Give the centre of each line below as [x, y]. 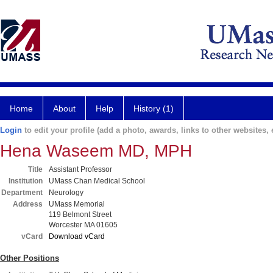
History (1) [154, 108]
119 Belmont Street [80, 214]
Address [28, 204]
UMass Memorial [77, 204]
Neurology [66, 193]
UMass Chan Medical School [97, 181]
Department [22, 193]
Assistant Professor [80, 169]
